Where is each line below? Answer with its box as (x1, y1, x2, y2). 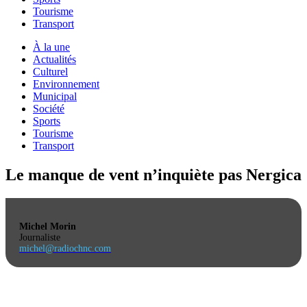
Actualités (33, 53, 76, 65)
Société (33, 103, 64, 114)
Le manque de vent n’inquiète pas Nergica (5, 165, 302, 184)
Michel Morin (19, 221, 76, 232)
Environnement (33, 78, 99, 90)
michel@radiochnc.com (19, 243, 111, 254)
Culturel (33, 66, 68, 77)
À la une (33, 41, 70, 53)
